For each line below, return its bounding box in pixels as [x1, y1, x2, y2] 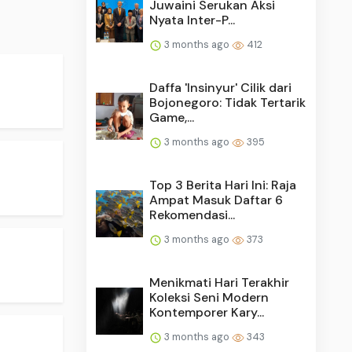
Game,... [149, 108, 195, 126]
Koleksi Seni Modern [149, 288, 269, 306]
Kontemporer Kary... [149, 303, 265, 321]
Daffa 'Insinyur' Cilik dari [149, 79, 292, 96]
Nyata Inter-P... [149, 11, 236, 28]
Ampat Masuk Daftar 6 [149, 191, 284, 208]
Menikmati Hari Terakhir [149, 273, 290, 291]
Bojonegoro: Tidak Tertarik [149, 93, 306, 111]
